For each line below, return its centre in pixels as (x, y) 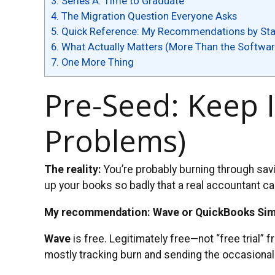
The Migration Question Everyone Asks (148, 16)
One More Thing (96, 62)
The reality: (73, 169)
